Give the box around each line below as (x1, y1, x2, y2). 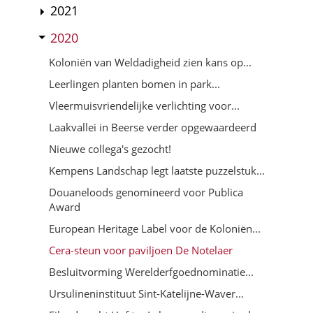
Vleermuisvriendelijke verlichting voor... (49, 98, 240, 112)
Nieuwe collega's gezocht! (49, 141, 171, 156)
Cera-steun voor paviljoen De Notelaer (49, 242, 233, 257)
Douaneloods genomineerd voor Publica (49, 184, 243, 199)
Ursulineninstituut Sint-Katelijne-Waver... (49, 286, 244, 300)
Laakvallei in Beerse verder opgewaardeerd (49, 119, 256, 134)
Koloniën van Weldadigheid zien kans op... (49, 54, 252, 69)
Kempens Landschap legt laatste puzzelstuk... (49, 163, 265, 177)
